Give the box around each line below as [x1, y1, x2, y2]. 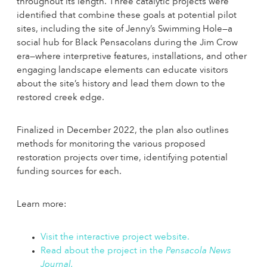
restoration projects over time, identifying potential [17, 154, 228, 163]
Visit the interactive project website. [41, 233, 190, 242]
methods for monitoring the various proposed [17, 140, 206, 149]
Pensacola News [166, 247, 231, 256]
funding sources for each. [17, 167, 122, 176]
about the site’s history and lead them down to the [17, 80, 225, 89]
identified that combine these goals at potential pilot [17, 11, 237, 20]
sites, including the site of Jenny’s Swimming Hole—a [17, 25, 232, 34]
